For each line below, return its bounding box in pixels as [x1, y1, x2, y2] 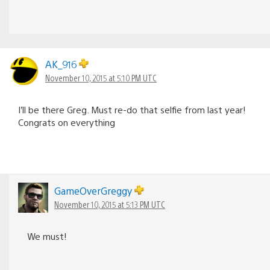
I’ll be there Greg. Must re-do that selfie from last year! [18, 103, 246, 115]
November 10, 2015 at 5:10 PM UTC [45, 72, 157, 83]
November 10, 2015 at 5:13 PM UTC [54, 198, 165, 210]
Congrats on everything [18, 116, 115, 128]
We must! [27, 230, 67, 242]
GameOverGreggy [54, 184, 134, 197]
